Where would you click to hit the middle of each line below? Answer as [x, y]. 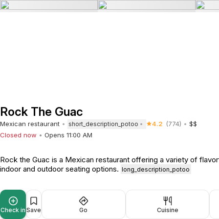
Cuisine [167, 210]
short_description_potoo [104, 124]
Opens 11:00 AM [68, 135]
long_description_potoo [156, 169]
